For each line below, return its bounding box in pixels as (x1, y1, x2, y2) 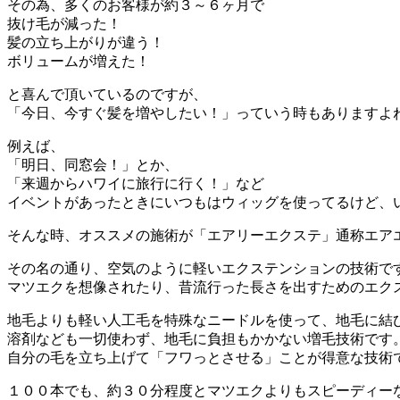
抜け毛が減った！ (7, 16, 121, 32)
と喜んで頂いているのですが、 (7, 87, 207, 103)
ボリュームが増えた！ (7, 54, 150, 70)
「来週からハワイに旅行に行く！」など (7, 176, 264, 192)
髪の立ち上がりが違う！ (7, 35, 164, 51)
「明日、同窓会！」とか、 (7, 157, 179, 173)
